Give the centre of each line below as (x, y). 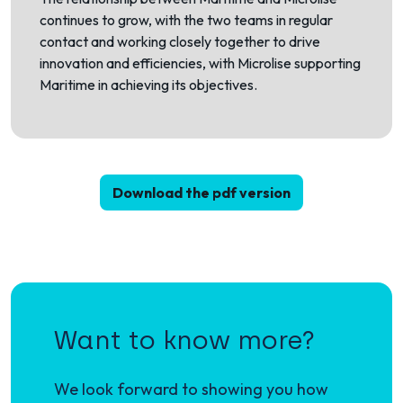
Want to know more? (184, 340)
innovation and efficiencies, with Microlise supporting (200, 63)
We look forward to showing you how (191, 389)
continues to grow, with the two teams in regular (186, 20)
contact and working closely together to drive (180, 41)
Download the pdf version (201, 193)
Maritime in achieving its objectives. (148, 85)
